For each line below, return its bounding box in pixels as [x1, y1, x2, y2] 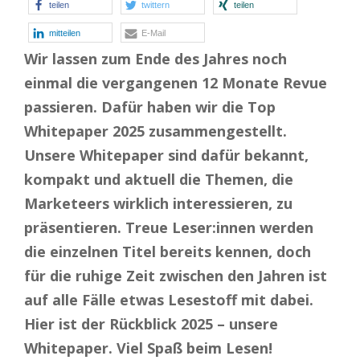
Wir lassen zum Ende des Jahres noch [24, 48, 287, 68]
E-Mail [141, 27, 166, 38]
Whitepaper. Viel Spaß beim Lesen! [24, 337, 272, 358]
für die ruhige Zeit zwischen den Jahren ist [24, 265, 327, 285]
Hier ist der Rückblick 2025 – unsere [24, 313, 278, 333]
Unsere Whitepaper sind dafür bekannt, [24, 145, 309, 165]
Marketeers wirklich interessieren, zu [24, 193, 292, 213]
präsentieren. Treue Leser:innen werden [24, 217, 313, 237]
